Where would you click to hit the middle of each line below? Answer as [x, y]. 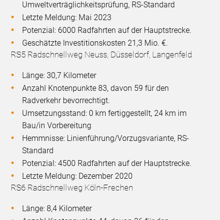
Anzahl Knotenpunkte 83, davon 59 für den [96, 88]
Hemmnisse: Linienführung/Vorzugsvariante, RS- [106, 138]
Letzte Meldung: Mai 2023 [67, 17]
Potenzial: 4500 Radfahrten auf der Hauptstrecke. [107, 163]
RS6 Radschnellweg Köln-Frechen [72, 187]
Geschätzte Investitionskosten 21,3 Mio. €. [95, 43]
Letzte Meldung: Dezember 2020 [78, 176]
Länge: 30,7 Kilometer [59, 75]
